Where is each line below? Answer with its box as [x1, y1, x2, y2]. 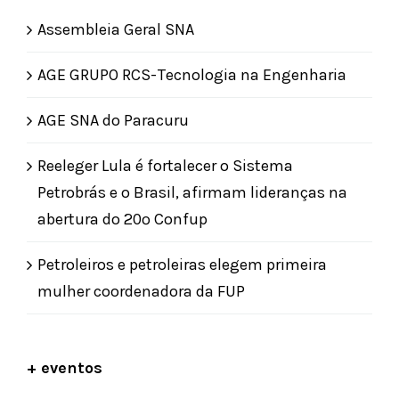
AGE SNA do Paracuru [37, 110, 189, 130]
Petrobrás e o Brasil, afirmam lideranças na [37, 182, 347, 202]
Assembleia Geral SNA [37, 19, 194, 39]
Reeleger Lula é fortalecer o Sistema [37, 155, 293, 175]
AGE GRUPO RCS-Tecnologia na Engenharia [37, 64, 346, 85]
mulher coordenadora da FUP [37, 281, 245, 301]
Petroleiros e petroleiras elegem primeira [37, 254, 327, 274]
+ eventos [27, 357, 102, 378]
